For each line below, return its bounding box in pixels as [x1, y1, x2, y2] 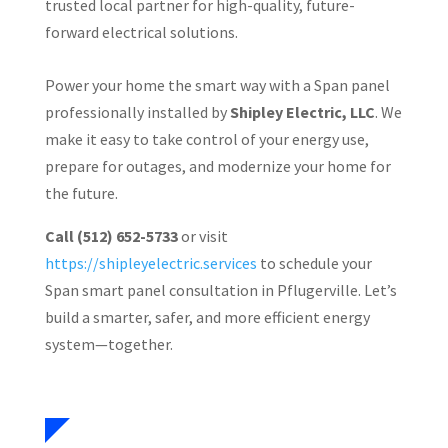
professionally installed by [44, 101, 230, 122]
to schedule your [256, 252, 372, 273]
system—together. [44, 333, 173, 354]
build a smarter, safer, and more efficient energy [44, 306, 370, 327]
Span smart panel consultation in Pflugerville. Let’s [44, 279, 397, 300]
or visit [177, 225, 228, 246]
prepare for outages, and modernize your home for [44, 155, 391, 176]
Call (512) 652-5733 [44, 225, 178, 246]
